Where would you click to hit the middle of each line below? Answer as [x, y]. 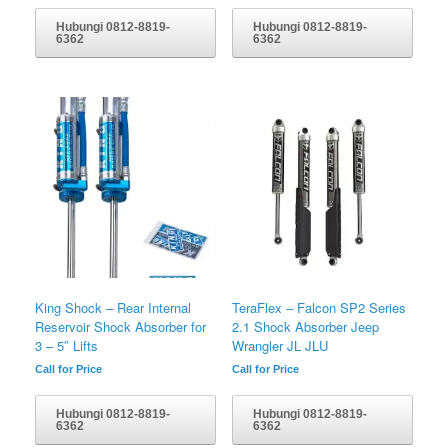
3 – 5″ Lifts [66, 345]
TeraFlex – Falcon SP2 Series [318, 307]
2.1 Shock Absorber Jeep [305, 326]
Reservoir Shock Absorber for [120, 326]
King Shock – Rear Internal [113, 307]
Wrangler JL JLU [279, 345]
